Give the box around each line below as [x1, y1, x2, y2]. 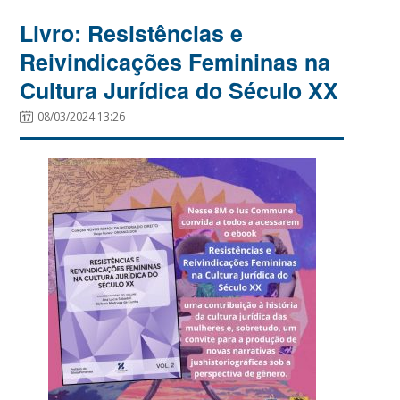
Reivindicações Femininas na [20, 45, 331, 78]
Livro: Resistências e [20, 16, 244, 49]
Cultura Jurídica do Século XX [20, 73, 339, 106]
